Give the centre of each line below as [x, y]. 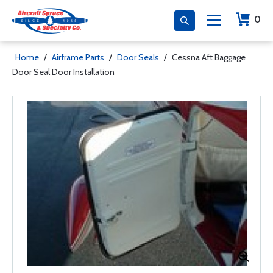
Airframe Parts [78, 57]
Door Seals [138, 57]
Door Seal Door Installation [63, 72]
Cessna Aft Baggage [209, 57]
